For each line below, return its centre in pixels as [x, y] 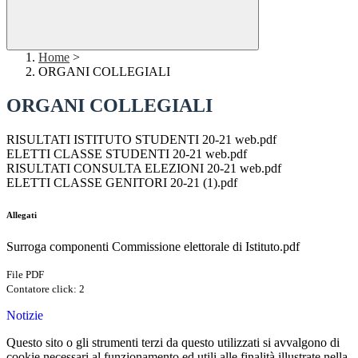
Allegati [22, 215]
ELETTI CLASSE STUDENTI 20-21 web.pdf [127, 154]
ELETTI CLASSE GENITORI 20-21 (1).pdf [122, 183]
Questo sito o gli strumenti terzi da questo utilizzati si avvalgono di [173, 343]
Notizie [25, 316]
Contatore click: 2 [46, 289]
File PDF [25, 275]
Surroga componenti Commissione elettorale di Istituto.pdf [153, 247]
